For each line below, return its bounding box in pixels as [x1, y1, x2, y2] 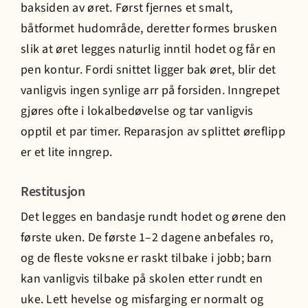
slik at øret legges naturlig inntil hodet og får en [21, 41, 276, 58]
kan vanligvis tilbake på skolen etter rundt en [21, 270, 263, 288]
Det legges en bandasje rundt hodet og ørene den [21, 208, 287, 226]
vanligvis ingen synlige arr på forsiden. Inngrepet [21, 82, 280, 100]
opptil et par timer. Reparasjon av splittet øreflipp [21, 123, 286, 141]
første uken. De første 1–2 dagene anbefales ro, [21, 229, 274, 247]
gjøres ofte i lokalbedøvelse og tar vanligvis [21, 102, 254, 120]
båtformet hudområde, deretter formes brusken [21, 20, 277, 38]
